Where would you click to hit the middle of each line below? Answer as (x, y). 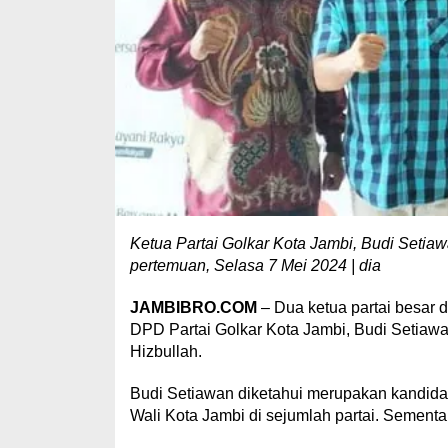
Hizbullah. (165, 351)
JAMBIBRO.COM (193, 307)
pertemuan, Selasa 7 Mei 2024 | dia (257, 265)
